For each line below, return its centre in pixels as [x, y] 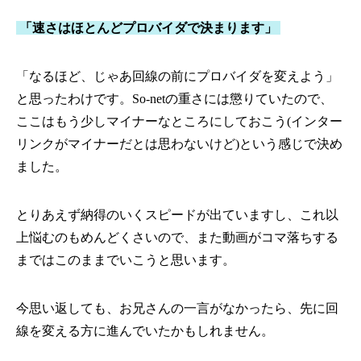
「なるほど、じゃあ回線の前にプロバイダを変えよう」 [177, 77]
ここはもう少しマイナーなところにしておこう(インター [179, 122]
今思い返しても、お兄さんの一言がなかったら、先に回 [177, 309]
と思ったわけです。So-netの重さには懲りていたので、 [174, 99]
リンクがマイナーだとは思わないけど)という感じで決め [179, 144]
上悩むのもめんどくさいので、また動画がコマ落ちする [177, 238]
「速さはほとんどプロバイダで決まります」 [148, 28]
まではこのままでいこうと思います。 [126, 260]
